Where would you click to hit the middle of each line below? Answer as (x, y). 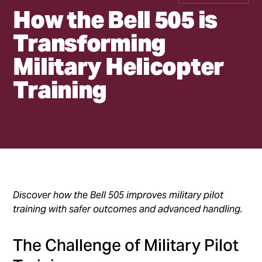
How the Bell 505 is (115, 19)
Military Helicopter (118, 66)
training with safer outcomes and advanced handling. (128, 209)
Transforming (89, 43)
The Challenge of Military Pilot (126, 245)
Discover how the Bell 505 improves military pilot (118, 195)
